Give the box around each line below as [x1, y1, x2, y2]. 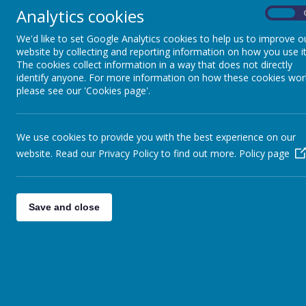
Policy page [239, 147, 290, 160]
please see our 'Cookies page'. [16, 84, 150, 97]
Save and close [29, 201, 100, 212]
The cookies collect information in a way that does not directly [16, 58, 292, 71]
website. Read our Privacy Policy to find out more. [16, 147, 239, 160]
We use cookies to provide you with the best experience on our [16, 130, 296, 143]
